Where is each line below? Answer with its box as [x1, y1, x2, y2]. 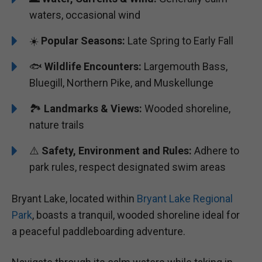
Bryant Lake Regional [137, 192, 233, 205]
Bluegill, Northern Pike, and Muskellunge [29, 77, 213, 89]
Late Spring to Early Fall [125, 35, 233, 47]
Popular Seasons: [41, 35, 125, 47]
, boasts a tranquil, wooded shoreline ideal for [32, 208, 240, 221]
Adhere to [192, 144, 239, 157]
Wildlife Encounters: [44, 60, 142, 73]
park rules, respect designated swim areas [29, 161, 226, 174]
